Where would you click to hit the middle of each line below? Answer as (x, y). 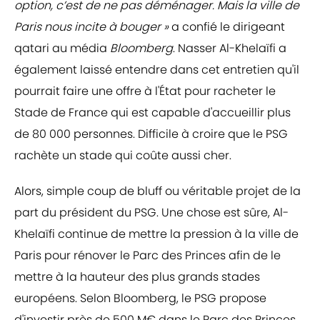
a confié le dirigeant (227, 27)
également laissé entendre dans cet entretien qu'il (157, 70)
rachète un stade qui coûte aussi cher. (123, 156)
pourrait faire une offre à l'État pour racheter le (145, 91)
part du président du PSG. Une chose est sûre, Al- (151, 213)
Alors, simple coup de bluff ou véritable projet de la (157, 191)
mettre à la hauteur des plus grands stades (137, 277)
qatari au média (62, 49)
